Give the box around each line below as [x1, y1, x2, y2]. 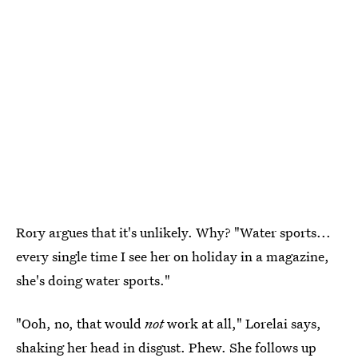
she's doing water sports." [16, 271, 170, 290]
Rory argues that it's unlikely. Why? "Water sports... [16, 223, 331, 242]
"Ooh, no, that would [16, 314, 145, 333]
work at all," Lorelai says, [167, 314, 321, 333]
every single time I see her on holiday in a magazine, [16, 247, 329, 266]
